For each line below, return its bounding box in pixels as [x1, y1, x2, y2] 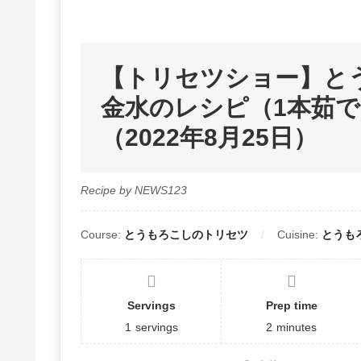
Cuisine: [277, 228, 322, 242]
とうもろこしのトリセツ [124, 228, 248, 242]
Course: [81, 228, 124, 242]
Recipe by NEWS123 [81, 184, 187, 197]
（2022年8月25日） [101, 124, 317, 151]
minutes [276, 321, 317, 334]
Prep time [265, 299, 317, 313]
